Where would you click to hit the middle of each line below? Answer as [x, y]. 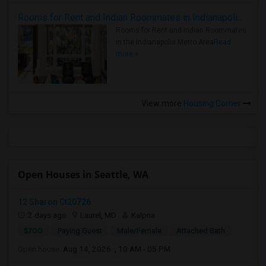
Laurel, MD [98, 215]
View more [161, 103]
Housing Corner [212, 103]
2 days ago [47, 215]
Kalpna [143, 215]
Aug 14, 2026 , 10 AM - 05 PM [117, 249]
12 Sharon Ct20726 [54, 202]
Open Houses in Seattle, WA [83, 175]
